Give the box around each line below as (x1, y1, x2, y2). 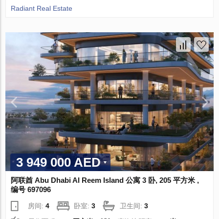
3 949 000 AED (16, 154, 101, 170)
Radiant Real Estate (11, 4, 73, 13)
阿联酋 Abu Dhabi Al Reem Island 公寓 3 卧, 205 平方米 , (11, 175, 199, 184)
